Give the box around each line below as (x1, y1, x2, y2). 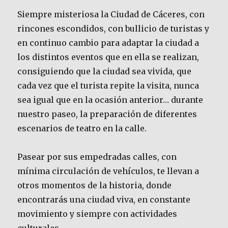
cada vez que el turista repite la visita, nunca (17, 80, 199, 91)
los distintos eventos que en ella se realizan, (17, 52, 199, 63)
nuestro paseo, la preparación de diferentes (17, 109, 197, 120)
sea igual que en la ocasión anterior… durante (17, 95, 204, 105)
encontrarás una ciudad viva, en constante (17, 194, 191, 205)
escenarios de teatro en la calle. (17, 123, 147, 134)
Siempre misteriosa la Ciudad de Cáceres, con (17, 9, 205, 20)
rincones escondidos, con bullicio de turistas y (17, 23, 210, 34)
